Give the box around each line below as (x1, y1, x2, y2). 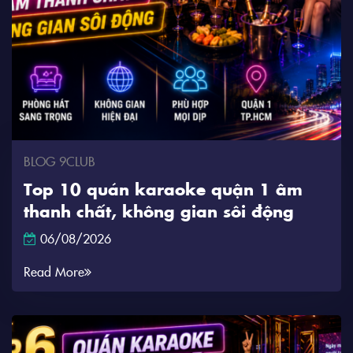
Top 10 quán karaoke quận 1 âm (24, 177, 303, 199)
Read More (24, 262, 84, 280)
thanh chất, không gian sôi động (24, 199, 294, 221)
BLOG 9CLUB (24, 152, 95, 169)
